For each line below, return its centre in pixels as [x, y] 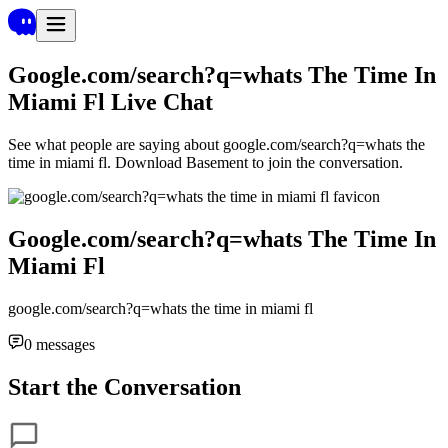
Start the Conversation [124, 386]
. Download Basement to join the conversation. [255, 162]
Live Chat [162, 101]
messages [63, 344]
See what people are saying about [113, 144]
